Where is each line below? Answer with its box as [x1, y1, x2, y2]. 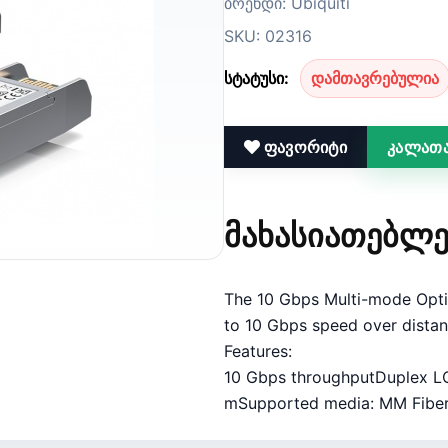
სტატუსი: [224, 67, 289, 88]
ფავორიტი [260, 136, 347, 157]
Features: [224, 341, 292, 362]
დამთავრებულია [311, 67, 439, 88]
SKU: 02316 [224, 25, 312, 46]
